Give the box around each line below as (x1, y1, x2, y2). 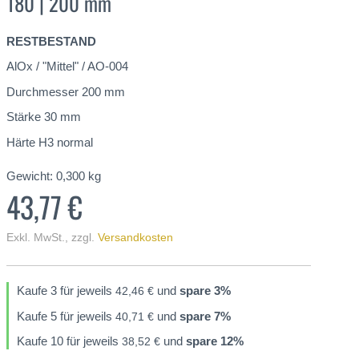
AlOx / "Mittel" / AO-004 (6, 59, 128, 74)
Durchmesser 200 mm (6, 84, 125, 99)
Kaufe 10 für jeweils (17, 334, 122, 348)
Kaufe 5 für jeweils (17, 309, 115, 323)
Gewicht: (6, 168, 53, 183)
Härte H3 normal (6, 135, 93, 149)
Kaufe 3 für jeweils (17, 284, 115, 297)
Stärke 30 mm (6, 110, 81, 124)
